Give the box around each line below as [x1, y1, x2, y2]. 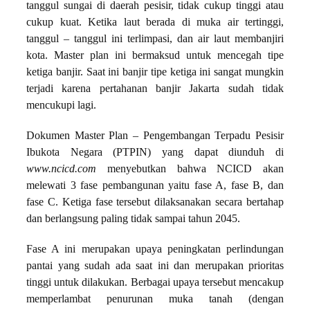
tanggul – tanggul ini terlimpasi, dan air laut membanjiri [26, 33, 284, 46]
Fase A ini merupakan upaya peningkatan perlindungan [26, 243, 284, 256]
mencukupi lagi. [26, 99, 96, 112]
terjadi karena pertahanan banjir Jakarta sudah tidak [26, 82, 284, 95]
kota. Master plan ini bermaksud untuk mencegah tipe [26, 49, 284, 62]
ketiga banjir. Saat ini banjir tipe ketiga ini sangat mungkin [26, 66, 284, 79]
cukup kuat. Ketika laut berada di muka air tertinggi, [26, 16, 284, 29]
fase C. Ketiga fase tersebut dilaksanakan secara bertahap [26, 196, 284, 209]
